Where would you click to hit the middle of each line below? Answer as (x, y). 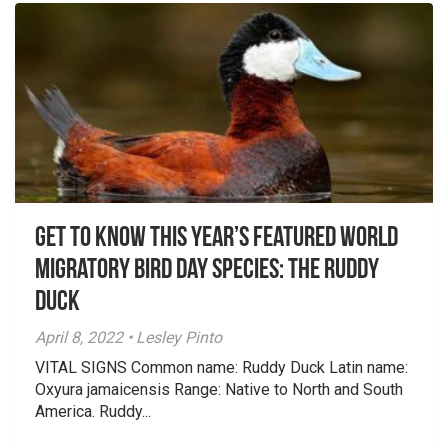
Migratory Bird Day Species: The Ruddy (207, 271)
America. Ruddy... (93, 411)
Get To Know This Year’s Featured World (216, 239)
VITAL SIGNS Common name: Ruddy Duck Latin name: (221, 367)
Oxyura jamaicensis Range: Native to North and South (219, 389)
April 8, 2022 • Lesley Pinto (128, 337)
